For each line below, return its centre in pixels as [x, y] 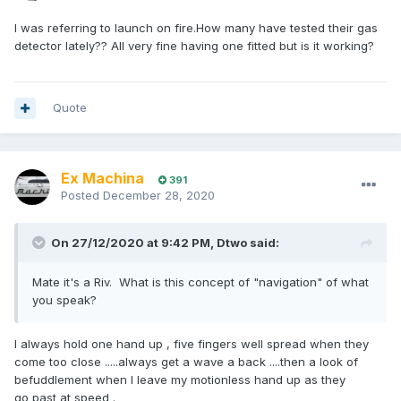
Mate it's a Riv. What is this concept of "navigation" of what [200, 282]
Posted [82, 196]
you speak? [64, 300]
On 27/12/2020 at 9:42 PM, [134, 243]
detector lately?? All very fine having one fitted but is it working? [194, 46]
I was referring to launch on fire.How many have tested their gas [196, 28]
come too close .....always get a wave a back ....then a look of [186, 362]
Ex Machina [102, 179]
